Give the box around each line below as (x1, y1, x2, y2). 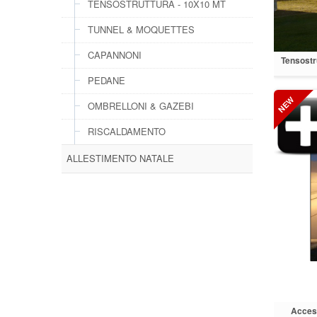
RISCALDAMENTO (88, 125, 166, 138)
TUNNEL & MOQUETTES (88, 23, 195, 36)
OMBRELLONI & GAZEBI (88, 99, 194, 113)
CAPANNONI (88, 48, 142, 62)
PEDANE (88, 74, 125, 87)
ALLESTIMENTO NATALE (67, 151, 174, 165)
